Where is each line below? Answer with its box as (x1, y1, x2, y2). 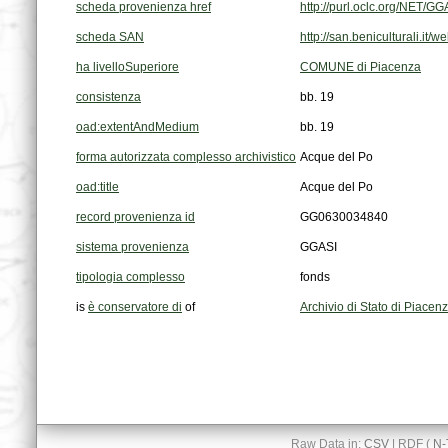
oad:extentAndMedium (76, 120, 199, 135)
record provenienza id (76, 210, 195, 225)
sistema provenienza (76, 240, 189, 255)
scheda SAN (76, 30, 144, 45)
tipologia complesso (76, 270, 185, 285)
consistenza (76, 90, 141, 105)
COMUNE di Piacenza (300, 60, 421, 75)
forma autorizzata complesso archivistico (76, 150, 296, 165)
